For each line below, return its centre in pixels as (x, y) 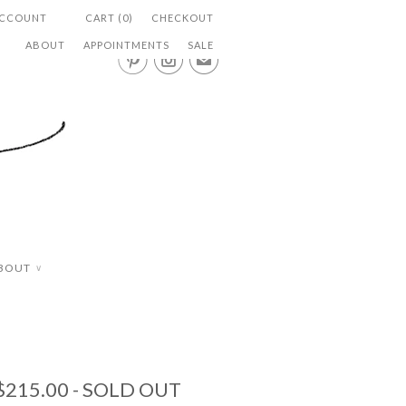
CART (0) (109, 18)
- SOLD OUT (125, 389)
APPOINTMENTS (126, 45)
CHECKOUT (183, 18)
